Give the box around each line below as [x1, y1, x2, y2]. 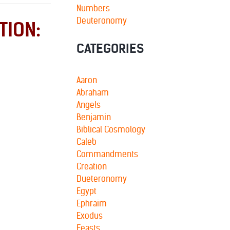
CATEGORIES [76, 41, 144, 56]
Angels [76, 100, 101, 110]
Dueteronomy [76, 174, 127, 184]
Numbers [76, 3, 110, 13]
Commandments [76, 149, 138, 159]
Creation [76, 161, 107, 171]
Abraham [76, 87, 109, 98]
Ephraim [76, 198, 107, 208]
